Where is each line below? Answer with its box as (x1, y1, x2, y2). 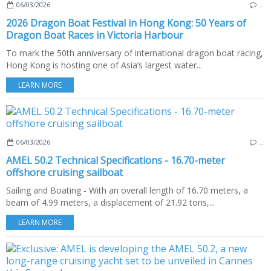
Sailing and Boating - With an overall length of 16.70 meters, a (6, 184, 248, 196)
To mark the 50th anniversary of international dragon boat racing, (6, 47, 263, 59)
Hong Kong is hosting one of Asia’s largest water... (6, 59, 202, 71)
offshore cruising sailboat (6, 166, 123, 179)
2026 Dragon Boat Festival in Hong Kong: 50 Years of (6, 16, 246, 30)
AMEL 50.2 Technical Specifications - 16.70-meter (6, 154, 225, 167)
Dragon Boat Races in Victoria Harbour (6, 28, 183, 42)
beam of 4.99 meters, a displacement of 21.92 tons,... (6, 197, 215, 208)
